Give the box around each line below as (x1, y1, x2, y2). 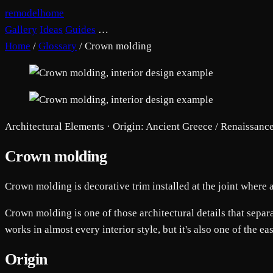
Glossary (38, 40, 77, 52)
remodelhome (5, 7, 64, 19)
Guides (65, 24, 96, 35)
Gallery (5, 24, 37, 35)
